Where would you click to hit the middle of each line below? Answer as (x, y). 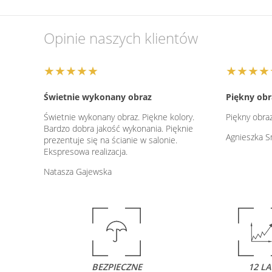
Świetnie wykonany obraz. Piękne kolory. (119, 117)
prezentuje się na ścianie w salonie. (110, 140)
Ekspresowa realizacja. (86, 151)
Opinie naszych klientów (121, 38)
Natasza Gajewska (78, 171)
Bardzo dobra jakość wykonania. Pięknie (118, 128)
